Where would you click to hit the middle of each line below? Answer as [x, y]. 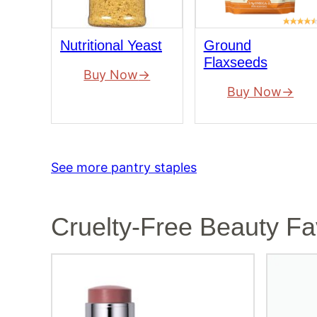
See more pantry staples [124, 168]
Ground [227, 45]
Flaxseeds [235, 62]
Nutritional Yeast [111, 45]
